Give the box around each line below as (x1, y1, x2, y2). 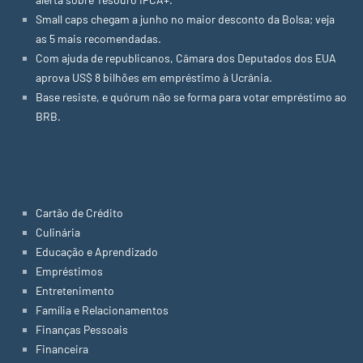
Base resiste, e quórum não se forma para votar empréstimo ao (36, 89, 347, 104)
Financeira (36, 341, 88, 356)
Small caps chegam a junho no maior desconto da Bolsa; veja (36, 11, 335, 26)
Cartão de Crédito (36, 205, 123, 220)
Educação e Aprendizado (36, 244, 158, 258)
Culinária (36, 224, 80, 239)
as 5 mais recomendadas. (36, 31, 161, 45)
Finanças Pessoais (36, 322, 128, 336)
